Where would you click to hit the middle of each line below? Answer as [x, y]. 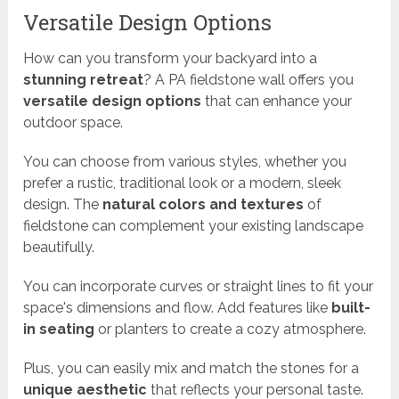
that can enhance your [277, 102]
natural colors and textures [204, 205]
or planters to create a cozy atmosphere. [231, 330]
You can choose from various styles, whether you [185, 162]
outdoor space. [73, 123]
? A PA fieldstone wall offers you [249, 80]
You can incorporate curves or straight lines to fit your [199, 287]
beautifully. [59, 248]
